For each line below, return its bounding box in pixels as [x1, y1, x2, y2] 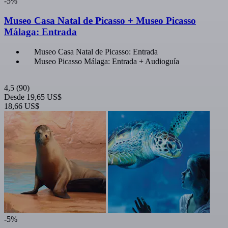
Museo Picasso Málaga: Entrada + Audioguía [34, 57, 179, 66]
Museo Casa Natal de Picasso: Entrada [34, 47, 158, 56]
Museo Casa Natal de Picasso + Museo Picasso [4, 15, 196, 26]
